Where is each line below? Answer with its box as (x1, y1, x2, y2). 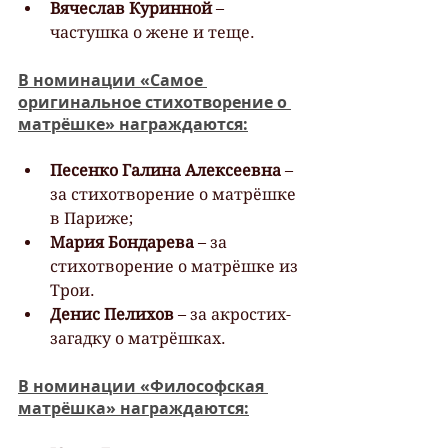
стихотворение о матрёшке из (50, 256, 302, 276)
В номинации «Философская (18, 374, 268, 397)
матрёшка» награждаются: (18, 396, 249, 419)
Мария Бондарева (50, 232, 194, 252)
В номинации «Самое (18, 68, 207, 91)
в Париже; (50, 208, 133, 228)
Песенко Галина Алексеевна (50, 160, 285, 180)
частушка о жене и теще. (50, 22, 255, 42)
